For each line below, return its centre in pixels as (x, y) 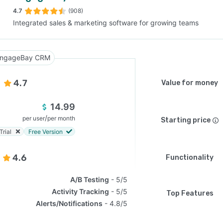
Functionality (190, 158)
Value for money (190, 83)
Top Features (190, 193)
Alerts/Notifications (69, 203)
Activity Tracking (81, 191)
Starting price (186, 120)
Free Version (46, 131)
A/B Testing (90, 179)
